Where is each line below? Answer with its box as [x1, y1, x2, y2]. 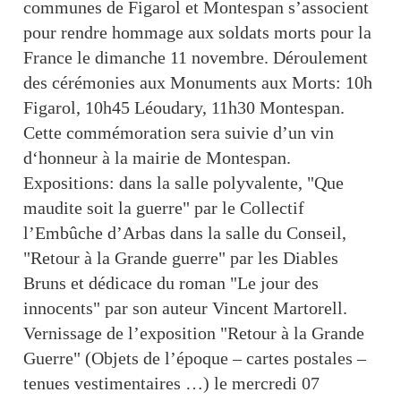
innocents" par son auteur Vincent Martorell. [23, 298, 347, 319]
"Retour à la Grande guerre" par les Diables [23, 248, 338, 269]
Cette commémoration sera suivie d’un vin [23, 123, 334, 143]
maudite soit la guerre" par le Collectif [23, 198, 304, 218]
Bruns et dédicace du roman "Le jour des [23, 273, 319, 294]
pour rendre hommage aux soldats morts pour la [23, 22, 371, 43]
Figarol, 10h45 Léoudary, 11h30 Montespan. [23, 98, 345, 118]
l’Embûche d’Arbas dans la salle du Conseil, [23, 223, 346, 243]
